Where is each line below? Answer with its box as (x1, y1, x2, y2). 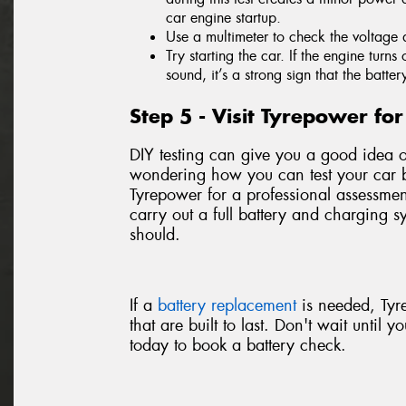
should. (130, 223, 180, 246)
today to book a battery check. (130, 333, 346, 356)
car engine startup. (166, 8, 281, 28)
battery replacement (158, 294, 296, 316)
